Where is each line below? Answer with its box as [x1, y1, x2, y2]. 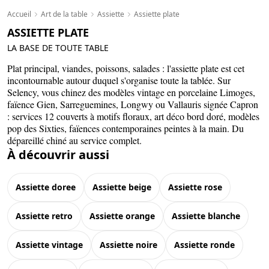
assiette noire [106, 238, 157, 250]
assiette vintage [22, 238, 83, 250]
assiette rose [174, 181, 222, 193]
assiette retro [22, 210, 73, 222]
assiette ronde [180, 238, 235, 250]
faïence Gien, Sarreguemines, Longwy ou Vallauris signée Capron [7, 97, 258, 110]
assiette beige [98, 181, 151, 193]
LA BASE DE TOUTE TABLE [7, 41, 109, 53]
